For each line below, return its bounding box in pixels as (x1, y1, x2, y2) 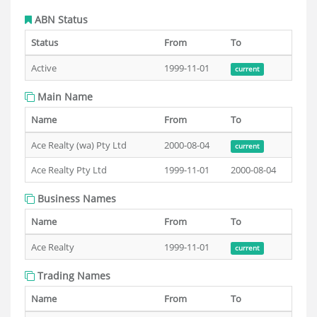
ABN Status (32, 13, 88, 26)
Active (31, 62, 57, 74)
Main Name (35, 90, 93, 103)
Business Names (35, 192, 116, 205)
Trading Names (35, 269, 110, 282)
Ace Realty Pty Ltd (31, 163, 107, 176)
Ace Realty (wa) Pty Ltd (31, 139, 127, 151)
